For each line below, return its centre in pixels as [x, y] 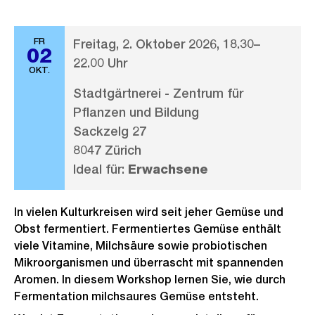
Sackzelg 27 [110, 131]
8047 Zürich [107, 150]
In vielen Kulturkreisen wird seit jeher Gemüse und [149, 212]
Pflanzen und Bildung [136, 112]
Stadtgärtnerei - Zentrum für [158, 93]
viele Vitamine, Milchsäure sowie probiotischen [141, 246]
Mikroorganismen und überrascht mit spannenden [149, 263]
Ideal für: [101, 169]
